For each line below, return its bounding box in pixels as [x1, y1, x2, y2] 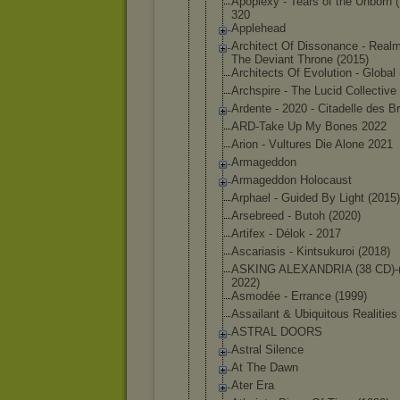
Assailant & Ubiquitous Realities [231, 307, 397, 321]
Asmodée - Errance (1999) [231, 289, 367, 303]
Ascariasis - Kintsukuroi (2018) [231, 245, 390, 258]
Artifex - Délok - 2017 [231, 227, 341, 240]
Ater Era [231, 379, 274, 392]
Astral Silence [231, 343, 304, 356]
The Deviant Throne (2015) [231, 53, 369, 66]
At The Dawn [231, 361, 298, 374]
